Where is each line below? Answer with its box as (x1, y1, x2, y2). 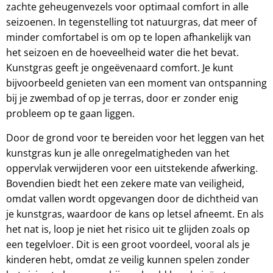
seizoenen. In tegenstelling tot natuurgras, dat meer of (6, 15, 257, 29)
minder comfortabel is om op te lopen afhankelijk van (6, 30, 251, 44)
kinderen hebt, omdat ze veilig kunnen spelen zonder (6, 252, 250, 266)
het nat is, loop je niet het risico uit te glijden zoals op (6, 222, 250, 236)
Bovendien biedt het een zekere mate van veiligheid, (6, 176, 244, 190)
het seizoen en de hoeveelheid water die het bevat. (6, 46, 239, 60)
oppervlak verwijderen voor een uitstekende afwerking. (6, 161, 258, 175)
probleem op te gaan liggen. (6, 107, 135, 121)
